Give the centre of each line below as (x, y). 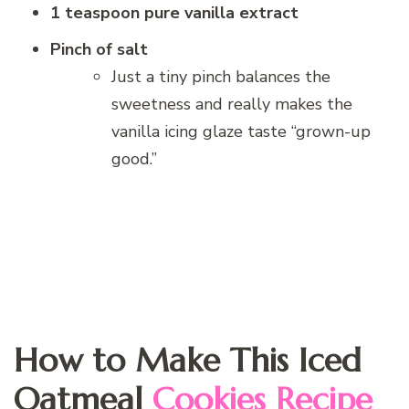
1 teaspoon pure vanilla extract (174, 13)
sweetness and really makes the (232, 105)
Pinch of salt (99, 50)
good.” (134, 159)
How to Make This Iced (188, 361)
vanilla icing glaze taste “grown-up (241, 132)
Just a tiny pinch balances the (221, 77)
